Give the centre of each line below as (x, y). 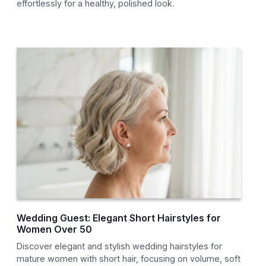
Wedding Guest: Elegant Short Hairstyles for (119, 218)
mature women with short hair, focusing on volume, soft (129, 259)
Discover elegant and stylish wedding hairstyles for (120, 246)
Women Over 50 (55, 229)
